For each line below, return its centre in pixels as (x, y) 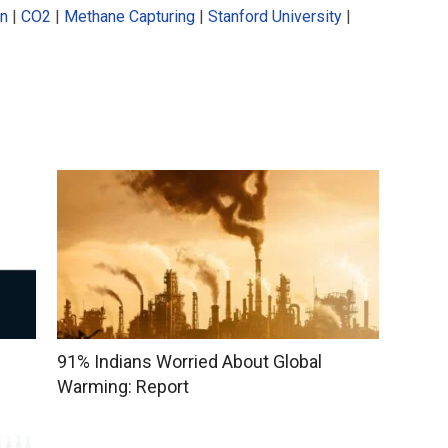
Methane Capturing (129, 16)
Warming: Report (124, 387)
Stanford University (275, 16)
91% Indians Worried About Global (189, 362)
